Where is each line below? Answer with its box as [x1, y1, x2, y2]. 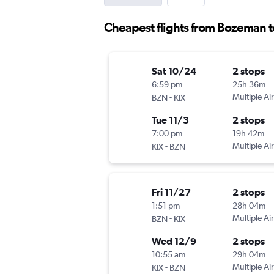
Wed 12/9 [152, 235, 196, 247]
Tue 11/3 [152, 114, 189, 126]
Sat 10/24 [152, 65, 196, 77]
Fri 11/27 [152, 187, 191, 198]
